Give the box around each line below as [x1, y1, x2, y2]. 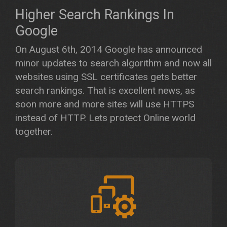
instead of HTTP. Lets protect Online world [15, 112, 196, 124]
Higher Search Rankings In [15, 7, 174, 23]
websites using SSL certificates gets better [15, 71, 197, 83]
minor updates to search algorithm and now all [15, 57, 212, 69]
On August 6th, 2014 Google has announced [15, 44, 202, 55]
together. [15, 126, 53, 137]
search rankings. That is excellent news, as [15, 85, 195, 96]
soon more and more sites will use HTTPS [15, 98, 194, 110]
